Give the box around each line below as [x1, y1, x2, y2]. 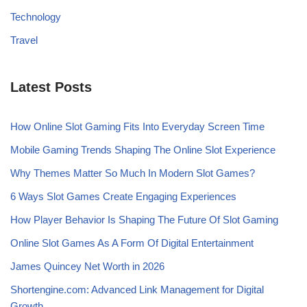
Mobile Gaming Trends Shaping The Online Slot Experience [10, 144, 275, 156]
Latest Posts [10, 79, 92, 95]
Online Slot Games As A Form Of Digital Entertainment [10, 237, 254, 249]
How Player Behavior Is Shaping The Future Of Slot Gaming [10, 214, 278, 226]
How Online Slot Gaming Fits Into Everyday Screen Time [10, 121, 265, 133]
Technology [10, 11, 61, 23]
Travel [10, 34, 38, 47]
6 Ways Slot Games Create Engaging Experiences [10, 191, 236, 203]
